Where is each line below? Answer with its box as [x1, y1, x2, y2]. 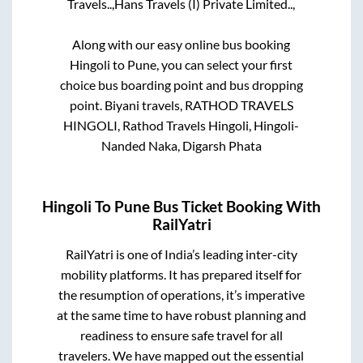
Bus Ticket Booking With [150, 198, 321, 216]
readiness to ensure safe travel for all [79, 327, 283, 344]
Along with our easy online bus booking [72, 36, 291, 52]
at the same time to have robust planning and [56, 307, 306, 323]
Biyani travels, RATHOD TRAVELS [104, 96, 293, 113]
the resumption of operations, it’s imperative [58, 287, 305, 303]
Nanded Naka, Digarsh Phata [100, 137, 262, 153]
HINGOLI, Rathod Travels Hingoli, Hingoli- [63, 117, 300, 133]
